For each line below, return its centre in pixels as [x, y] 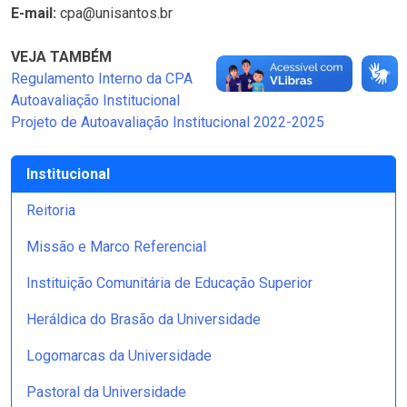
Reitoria [51, 210]
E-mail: [34, 13]
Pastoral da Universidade [106, 392]
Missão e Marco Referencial [116, 247]
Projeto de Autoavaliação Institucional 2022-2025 [168, 122]
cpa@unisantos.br [114, 13]
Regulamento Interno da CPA [102, 79]
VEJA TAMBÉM [61, 57]
